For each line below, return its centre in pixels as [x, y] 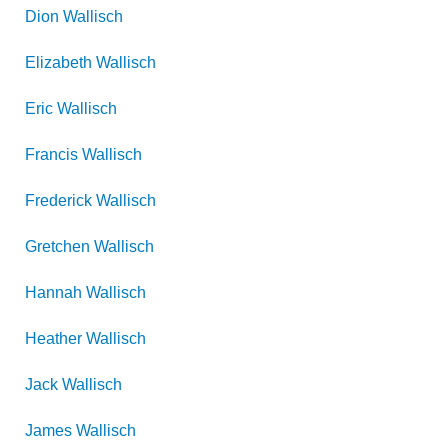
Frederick [58, 200]
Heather [53, 338]
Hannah [53, 292]
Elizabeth [58, 62]
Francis [51, 154]
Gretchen [57, 246]
